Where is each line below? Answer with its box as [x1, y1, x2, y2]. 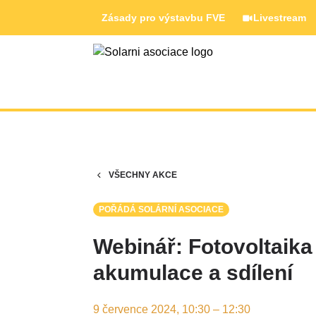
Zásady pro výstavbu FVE [102, 12, 225, 23]
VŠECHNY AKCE [109, 170, 178, 180]
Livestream [253, 12, 306, 23]
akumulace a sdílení [93, 261, 293, 284]
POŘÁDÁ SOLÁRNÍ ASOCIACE [99, 205, 224, 214]
